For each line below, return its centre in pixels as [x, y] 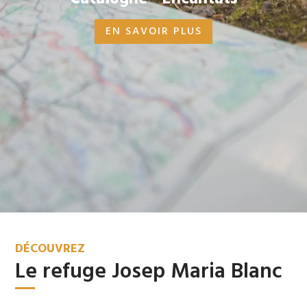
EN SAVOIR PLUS [153, 32]
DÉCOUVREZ [50, 249]
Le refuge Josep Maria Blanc [149, 272]
